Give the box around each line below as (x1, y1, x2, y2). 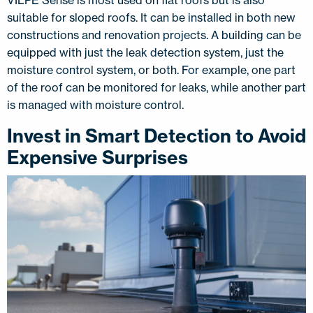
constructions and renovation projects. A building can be (7, 27, 301, 42)
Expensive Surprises (7, 145, 192, 169)
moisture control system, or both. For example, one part (7, 62, 296, 77)
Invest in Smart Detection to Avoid (7, 124, 306, 147)
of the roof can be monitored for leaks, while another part (7, 80, 306, 94)
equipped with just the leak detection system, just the (7, 45, 284, 59)
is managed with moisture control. (7, 97, 187, 112)
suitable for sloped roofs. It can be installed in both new (7, 10, 296, 24)
